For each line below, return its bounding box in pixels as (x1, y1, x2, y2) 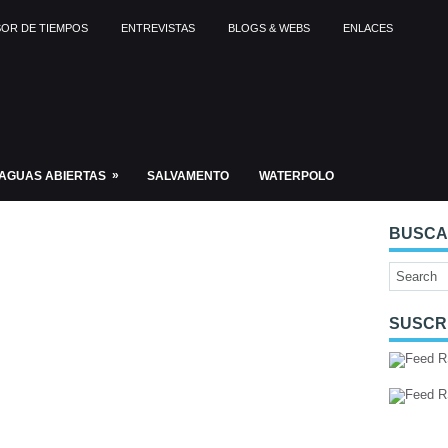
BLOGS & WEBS (228, 22, 310, 34)
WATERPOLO (259, 169, 334, 183)
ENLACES (343, 22, 393, 34)
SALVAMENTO (147, 169, 229, 183)
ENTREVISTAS (121, 22, 195, 34)
